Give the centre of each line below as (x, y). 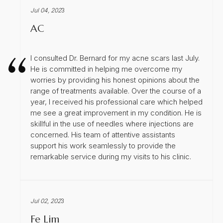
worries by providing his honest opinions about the (115, 80)
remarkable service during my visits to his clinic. (111, 156)
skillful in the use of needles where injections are (112, 123)
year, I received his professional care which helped (116, 102)
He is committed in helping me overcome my (106, 69)
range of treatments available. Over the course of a (116, 91)
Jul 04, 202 (46, 10)
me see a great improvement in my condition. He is (116, 112)
